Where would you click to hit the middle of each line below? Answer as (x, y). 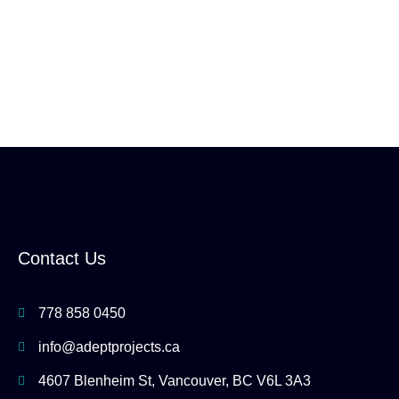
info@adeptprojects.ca (109, 347)
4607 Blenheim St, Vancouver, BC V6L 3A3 (174, 381)
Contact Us (62, 259)
